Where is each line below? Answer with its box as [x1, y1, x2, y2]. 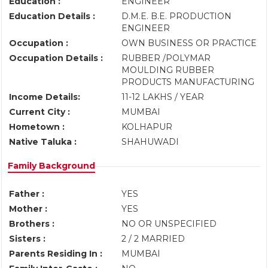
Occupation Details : [9, 53, 103, 63]
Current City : [9, 106, 70, 117]
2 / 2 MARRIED [121, 233, 185, 244]
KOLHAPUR [121, 121, 175, 132]
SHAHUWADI [121, 136, 184, 147]
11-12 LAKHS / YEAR [121, 92, 206, 102]
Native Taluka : [9, 136, 77, 147]
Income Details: [9, 92, 80, 102]
